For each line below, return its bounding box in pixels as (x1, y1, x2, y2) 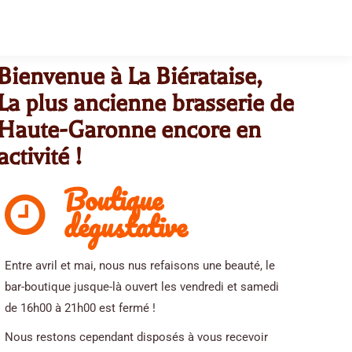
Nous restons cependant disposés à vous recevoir (5, 330, 268, 344)
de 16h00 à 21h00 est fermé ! (5, 301, 156, 315)
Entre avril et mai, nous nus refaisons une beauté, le (5, 258, 275, 273)
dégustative (64, 203, 187, 249)
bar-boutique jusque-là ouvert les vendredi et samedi (5, 280, 279, 294)
